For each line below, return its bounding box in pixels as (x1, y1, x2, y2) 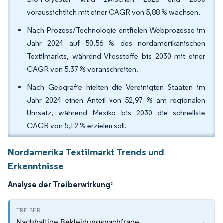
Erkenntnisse (8, 160, 64, 172)
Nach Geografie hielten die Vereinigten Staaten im (27, 82, 205, 92)
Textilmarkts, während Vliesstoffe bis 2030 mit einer (27, 51, 205, 61)
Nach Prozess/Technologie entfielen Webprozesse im (27, 25, 205, 35)
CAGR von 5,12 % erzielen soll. (27, 121, 127, 130)
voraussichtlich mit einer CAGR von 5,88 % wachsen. (27, 7, 200, 17)
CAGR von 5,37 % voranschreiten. (27, 64, 138, 74)
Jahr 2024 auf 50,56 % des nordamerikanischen (27, 38, 205, 48)
